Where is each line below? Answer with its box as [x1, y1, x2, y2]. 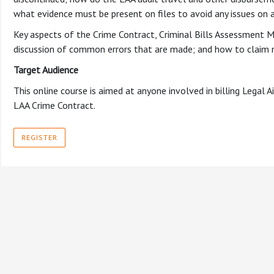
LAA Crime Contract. [13, 99, 95, 112]
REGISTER [21, 133, 57, 143]
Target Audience [13, 64, 78, 76]
